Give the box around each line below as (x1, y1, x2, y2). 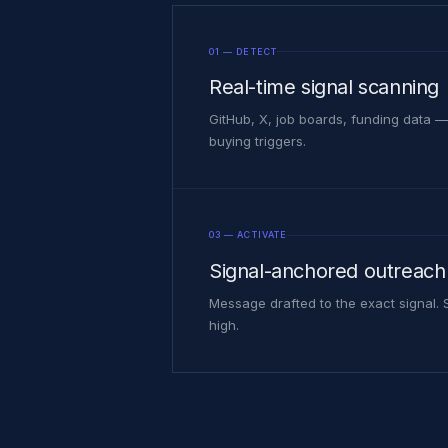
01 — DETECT (209, 45, 277, 57)
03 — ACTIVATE (209, 229, 288, 241)
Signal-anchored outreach (209, 258, 446, 283)
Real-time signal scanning (209, 75, 439, 100)
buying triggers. (209, 133, 306, 150)
